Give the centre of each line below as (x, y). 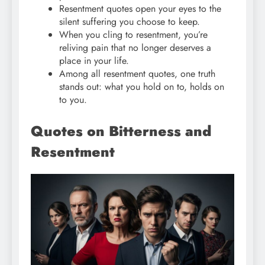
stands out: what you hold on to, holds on (142, 87)
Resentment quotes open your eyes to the (140, 9)
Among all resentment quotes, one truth (137, 74)
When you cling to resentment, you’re (133, 35)
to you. (73, 100)
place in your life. (94, 61)
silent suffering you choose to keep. (130, 22)
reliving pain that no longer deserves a (135, 48)
